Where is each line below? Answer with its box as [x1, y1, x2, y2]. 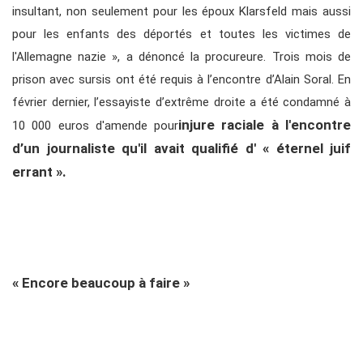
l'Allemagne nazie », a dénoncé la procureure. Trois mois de [12, 49, 351, 65]
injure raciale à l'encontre [178, 117, 352, 134]
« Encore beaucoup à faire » [12, 275, 190, 292]
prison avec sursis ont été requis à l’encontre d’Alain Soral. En [12, 72, 351, 88]
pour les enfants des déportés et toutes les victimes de [12, 27, 351, 42]
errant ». [12, 164, 66, 181]
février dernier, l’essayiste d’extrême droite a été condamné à [12, 95, 351, 110]
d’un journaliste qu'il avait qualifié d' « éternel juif [12, 140, 351, 157]
